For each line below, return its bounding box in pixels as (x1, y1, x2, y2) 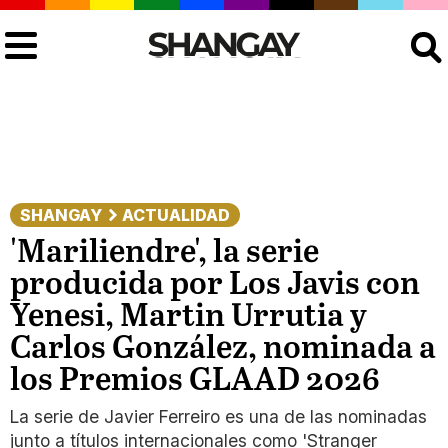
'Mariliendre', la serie (10, 235, 319, 271)
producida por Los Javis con (10, 267, 420, 303)
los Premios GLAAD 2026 (10, 363, 380, 399)
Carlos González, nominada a (10, 331, 436, 367)
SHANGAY (20, 205, 102, 225)
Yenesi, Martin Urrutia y (10, 299, 367, 335)
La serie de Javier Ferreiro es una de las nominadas (10, 406, 427, 427)
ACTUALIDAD (122, 205, 230, 225)
